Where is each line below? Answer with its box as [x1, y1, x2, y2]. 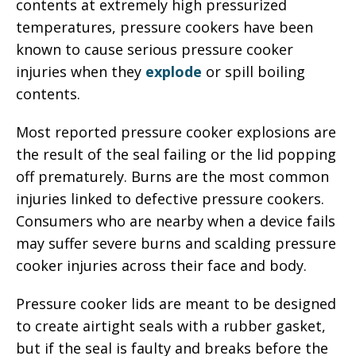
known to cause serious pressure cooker [16, 40, 293, 59]
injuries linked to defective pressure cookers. [16, 189, 324, 208]
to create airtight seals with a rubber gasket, [16, 316, 326, 335]
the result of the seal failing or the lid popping [16, 145, 336, 164]
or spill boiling [202, 62, 305, 81]
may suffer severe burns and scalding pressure [16, 234, 336, 253]
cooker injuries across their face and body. [16, 256, 307, 275]
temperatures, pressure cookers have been [16, 17, 313, 37]
